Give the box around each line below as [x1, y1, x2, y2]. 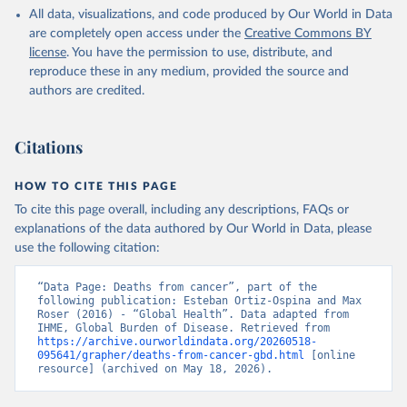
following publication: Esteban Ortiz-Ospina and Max [37, 294, 362, 307]
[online [304, 349, 355, 362]
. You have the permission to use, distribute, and [66, 46, 333, 59]
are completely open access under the [29, 27, 241, 40]
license [29, 46, 66, 59]
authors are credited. [29, 84, 144, 97]
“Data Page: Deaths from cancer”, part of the [37, 281, 317, 293]
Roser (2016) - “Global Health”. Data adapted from [37, 308, 349, 321]
